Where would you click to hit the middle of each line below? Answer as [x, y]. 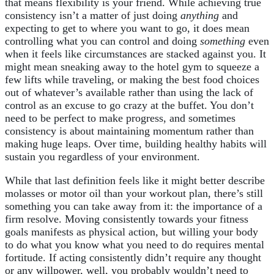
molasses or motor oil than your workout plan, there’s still [134, 194]
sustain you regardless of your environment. [102, 157]
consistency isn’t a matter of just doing [93, 16]
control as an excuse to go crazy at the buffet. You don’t [129, 106]
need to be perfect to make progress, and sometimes [120, 118]
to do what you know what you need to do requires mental [135, 245]
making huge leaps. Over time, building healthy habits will [136, 144]
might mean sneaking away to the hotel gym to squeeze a [132, 67]
